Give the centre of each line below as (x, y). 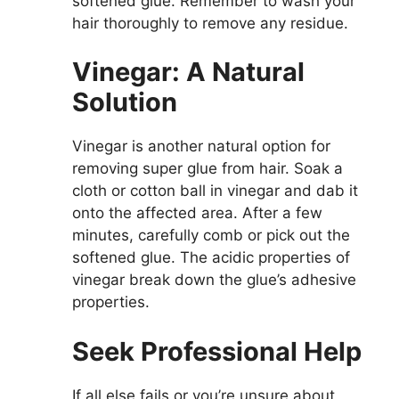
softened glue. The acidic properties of (211, 257)
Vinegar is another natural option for (201, 146)
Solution (125, 102)
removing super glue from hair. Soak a (208, 168)
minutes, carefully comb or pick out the (211, 235)
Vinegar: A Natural (188, 72)
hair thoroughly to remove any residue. (210, 23)
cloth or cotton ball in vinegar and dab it (215, 191)
